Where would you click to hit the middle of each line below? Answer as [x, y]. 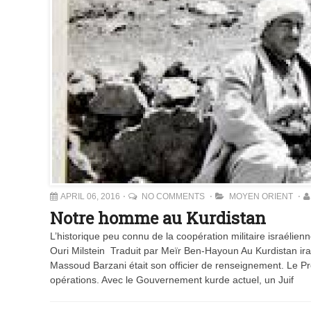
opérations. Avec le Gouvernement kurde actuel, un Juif [172, 280]
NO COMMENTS [174, 196]
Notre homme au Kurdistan [158, 218]
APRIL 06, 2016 [90, 196]
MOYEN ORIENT [261, 196]
